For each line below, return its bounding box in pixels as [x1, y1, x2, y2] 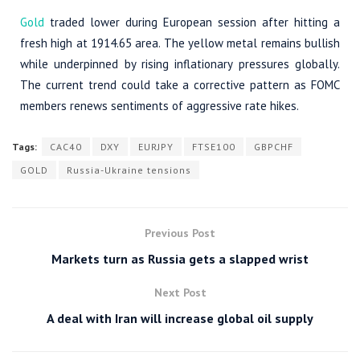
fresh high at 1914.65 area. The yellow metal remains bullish [20, 35, 340, 51]
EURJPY [138, 140, 174, 153]
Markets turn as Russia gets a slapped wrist [51, 250, 309, 267]
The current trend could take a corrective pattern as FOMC [20, 76, 340, 92]
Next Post [153, 284, 207, 300]
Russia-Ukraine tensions [67, 163, 191, 176]
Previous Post [145, 225, 215, 240]
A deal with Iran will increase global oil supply [47, 309, 313, 326]
